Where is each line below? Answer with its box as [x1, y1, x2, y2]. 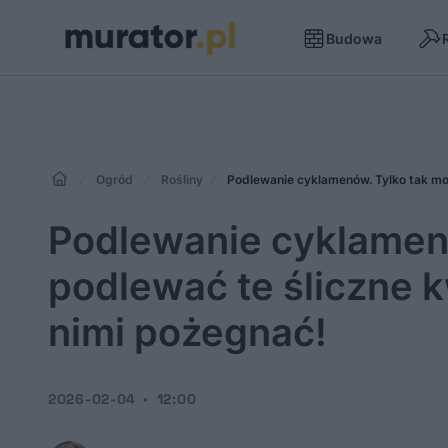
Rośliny [161, 172, 203, 187]
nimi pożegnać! [48, 309, 327, 355]
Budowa [326, 29, 382, 47]
